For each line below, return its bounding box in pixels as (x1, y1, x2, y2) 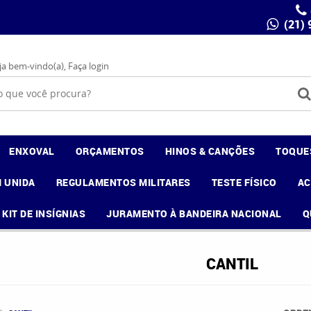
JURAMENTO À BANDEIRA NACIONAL (106, 207, 282, 220)
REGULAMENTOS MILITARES (56, 176, 191, 189)
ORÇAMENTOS (75, 144, 144, 158)
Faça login (68, 60, 109, 72)
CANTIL (205, 253, 258, 274)
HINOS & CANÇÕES (165, 144, 255, 158)
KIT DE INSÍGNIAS (2, 207, 86, 220)
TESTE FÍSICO (211, 176, 277, 189)
